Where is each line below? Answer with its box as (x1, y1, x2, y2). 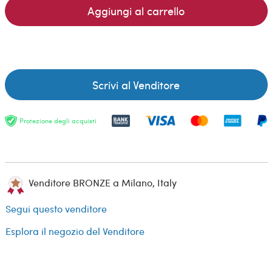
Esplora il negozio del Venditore (5, 224, 144, 237)
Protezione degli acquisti (19, 116, 97, 126)
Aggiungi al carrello (87, 2, 185, 18)
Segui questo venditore (5, 202, 107, 215)
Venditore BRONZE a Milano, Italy (25, 176, 177, 189)
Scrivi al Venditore (92, 76, 180, 92)
